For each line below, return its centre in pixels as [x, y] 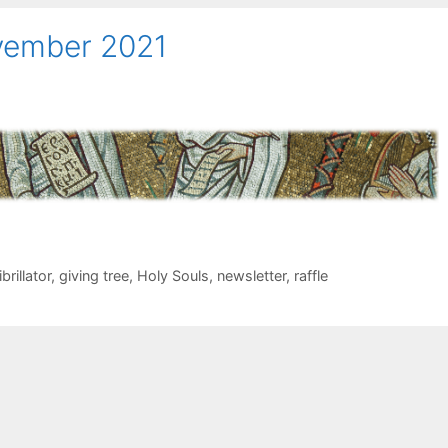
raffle [310, 275]
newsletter [251, 275]
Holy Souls [172, 275]
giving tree [93, 275]
